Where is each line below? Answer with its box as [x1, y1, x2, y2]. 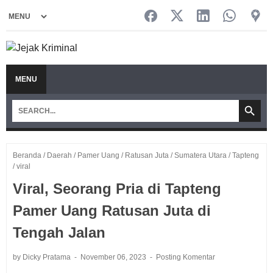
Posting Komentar [156, 253, 215, 261]
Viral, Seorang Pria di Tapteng [13, 180, 221, 197]
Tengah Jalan [13, 224, 105, 241]
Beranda [13, 151, 41, 160]
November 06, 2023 [80, 253, 148, 261]
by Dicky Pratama [13, 253, 73, 261]
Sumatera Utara [174, 151, 227, 160]
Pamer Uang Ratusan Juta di [13, 202, 211, 219]
